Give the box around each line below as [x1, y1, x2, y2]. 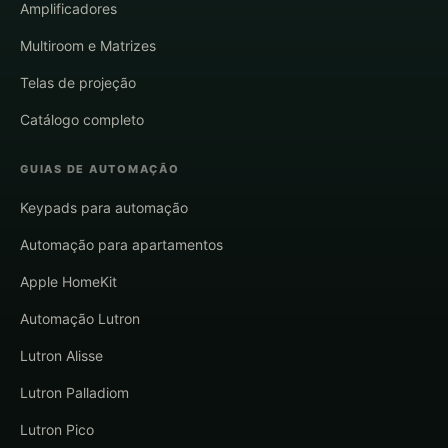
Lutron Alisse [20, 347, 103, 365]
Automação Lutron [20, 310, 140, 328]
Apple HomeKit [20, 273, 117, 291]
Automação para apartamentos [20, 236, 223, 254]
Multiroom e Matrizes [20, 37, 156, 55]
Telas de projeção [20, 74, 136, 92]
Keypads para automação [20, 199, 188, 217]
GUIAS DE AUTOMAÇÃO [20, 162, 180, 177]
